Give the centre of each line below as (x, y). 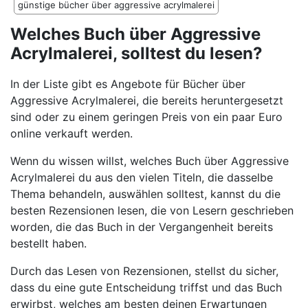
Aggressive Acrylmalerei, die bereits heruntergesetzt (147, 101)
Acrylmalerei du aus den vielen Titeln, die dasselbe (142, 178)
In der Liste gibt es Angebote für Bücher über (128, 84)
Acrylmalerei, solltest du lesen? (136, 54)
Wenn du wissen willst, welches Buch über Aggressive (150, 161)
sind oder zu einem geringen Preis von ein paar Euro (146, 117)
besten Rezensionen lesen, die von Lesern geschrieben (152, 211)
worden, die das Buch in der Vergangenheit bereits (142, 227)
